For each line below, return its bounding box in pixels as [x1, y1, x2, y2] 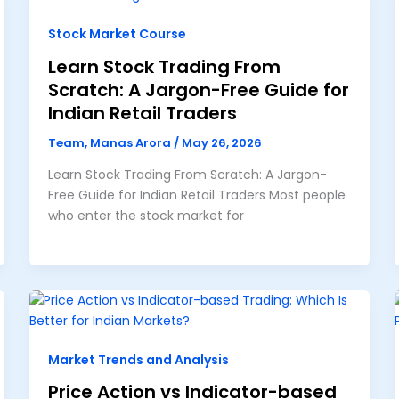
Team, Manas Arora [48, 134, 175, 151]
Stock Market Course [48, 25, 187, 44]
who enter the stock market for [48, 207, 245, 225]
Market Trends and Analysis [48, 351, 230, 370]
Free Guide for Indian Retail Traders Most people [48, 186, 346, 205]
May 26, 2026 [182, 134, 263, 151]
